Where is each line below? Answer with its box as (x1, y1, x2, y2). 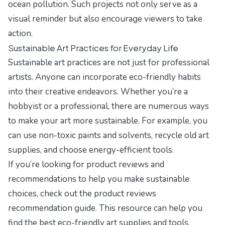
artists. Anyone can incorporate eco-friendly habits (8, 71, 201, 83)
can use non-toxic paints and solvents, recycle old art (8, 130, 209, 142)
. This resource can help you (95, 202, 202, 214)
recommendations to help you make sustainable (8, 173, 189, 185)
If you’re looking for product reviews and (8, 159, 164, 171)
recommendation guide (8, 202, 95, 214)
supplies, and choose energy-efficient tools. (8, 144, 174, 156)
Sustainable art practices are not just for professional (8, 57, 209, 69)
